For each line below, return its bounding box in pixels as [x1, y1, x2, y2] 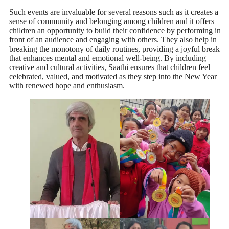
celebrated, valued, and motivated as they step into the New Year [9, 72, 217, 81]
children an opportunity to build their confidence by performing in [9, 26, 221, 35]
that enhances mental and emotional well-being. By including [9, 54, 206, 63]
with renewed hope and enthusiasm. [9, 81, 125, 90]
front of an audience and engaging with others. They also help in [9, 35, 217, 44]
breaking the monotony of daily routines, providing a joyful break [9, 44, 220, 54]
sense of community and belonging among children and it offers [9, 17, 214, 26]
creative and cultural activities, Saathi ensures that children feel [9, 63, 210, 72]
